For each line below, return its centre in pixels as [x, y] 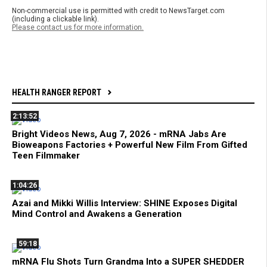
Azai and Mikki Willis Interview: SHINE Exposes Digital [125, 204]
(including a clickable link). [55, 19]
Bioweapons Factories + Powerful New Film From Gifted [130, 145]
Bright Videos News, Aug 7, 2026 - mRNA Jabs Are [119, 134]
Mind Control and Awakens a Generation [97, 214]
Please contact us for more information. [78, 28]
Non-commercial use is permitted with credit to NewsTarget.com [118, 11]
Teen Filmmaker [46, 156]
